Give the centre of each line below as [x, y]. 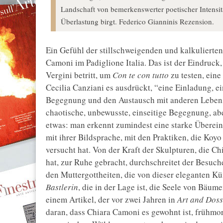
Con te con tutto [141, 75]
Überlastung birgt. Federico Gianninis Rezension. [137, 21]
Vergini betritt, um [79, 75]
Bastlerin [62, 187]
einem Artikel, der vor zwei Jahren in [111, 200]
